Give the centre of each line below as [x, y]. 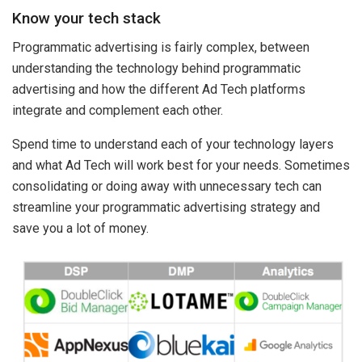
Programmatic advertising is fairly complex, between [161, 48]
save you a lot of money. [80, 229]
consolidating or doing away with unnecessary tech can [167, 187]
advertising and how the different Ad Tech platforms [159, 90]
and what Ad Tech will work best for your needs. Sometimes [181, 166]
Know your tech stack [86, 18]
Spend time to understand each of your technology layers [173, 145]
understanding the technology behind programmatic [156, 69]
